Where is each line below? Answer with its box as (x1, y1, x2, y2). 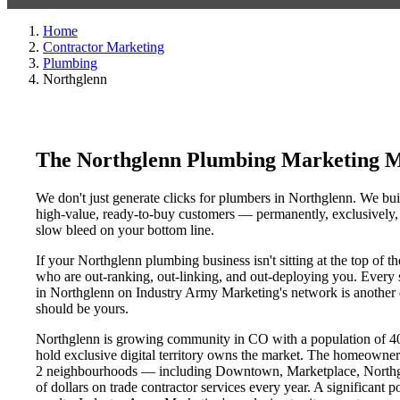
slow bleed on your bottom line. (36, 221, 214, 237)
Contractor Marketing (43, 39, 164, 54)
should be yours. (36, 300, 129, 316)
